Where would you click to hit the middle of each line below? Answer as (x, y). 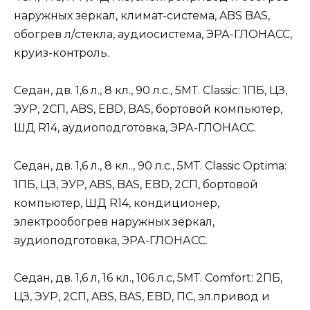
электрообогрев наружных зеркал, (114, 221)
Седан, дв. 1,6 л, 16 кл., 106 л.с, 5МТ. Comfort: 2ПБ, (148, 277)
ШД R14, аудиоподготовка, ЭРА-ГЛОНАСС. (135, 128)
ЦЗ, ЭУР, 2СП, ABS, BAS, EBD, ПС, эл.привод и (142, 296)
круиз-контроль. (62, 53)
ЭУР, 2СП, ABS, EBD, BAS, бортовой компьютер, (148, 109)
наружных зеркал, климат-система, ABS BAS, (142, 16)
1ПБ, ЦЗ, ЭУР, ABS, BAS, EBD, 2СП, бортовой (136, 184)
